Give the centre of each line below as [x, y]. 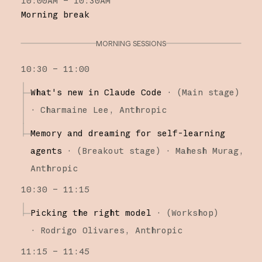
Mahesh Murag [207, 150]
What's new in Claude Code [96, 92]
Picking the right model [91, 212]
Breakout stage [118, 150]
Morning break [55, 14]
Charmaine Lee [74, 109]
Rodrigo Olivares [82, 230]
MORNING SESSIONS [131, 43]
